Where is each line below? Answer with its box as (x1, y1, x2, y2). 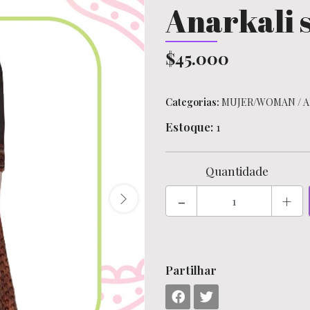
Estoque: (165, 119, 213, 134)
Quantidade (205, 163, 268, 179)
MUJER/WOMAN (221, 95, 295, 109)
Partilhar (165, 262, 217, 277)
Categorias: (165, 95, 219, 109)
